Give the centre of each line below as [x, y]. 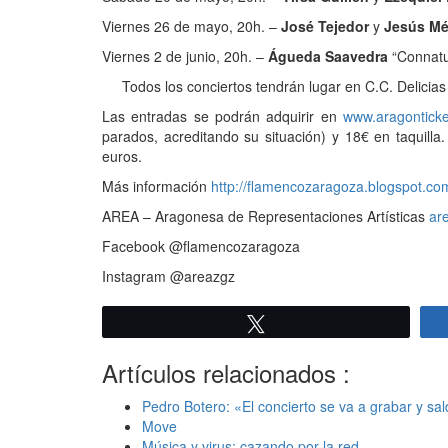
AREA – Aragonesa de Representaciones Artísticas [265, 215]
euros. [122, 155]
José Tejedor [327, 25]
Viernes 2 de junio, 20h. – [185, 55]
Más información [156, 185]
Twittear [302, 322]
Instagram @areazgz [168, 275]
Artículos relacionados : [226, 372]
